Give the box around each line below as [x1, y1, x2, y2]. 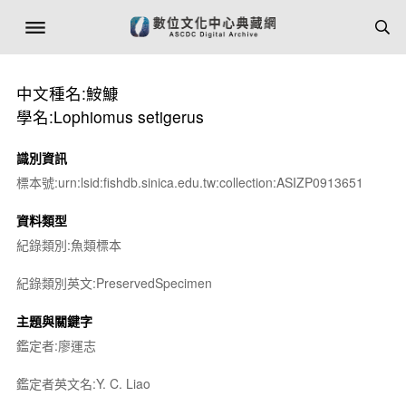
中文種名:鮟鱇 [15, 82, 119, 104]
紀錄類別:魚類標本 [15, 236, 121, 254]
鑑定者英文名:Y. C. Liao [15, 374, 150, 392]
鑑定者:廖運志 [15, 336, 96, 354]
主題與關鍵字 [15, 312, 92, 330]
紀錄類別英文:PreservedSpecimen [15, 274, 212, 292]
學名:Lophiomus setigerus [15, 105, 204, 128]
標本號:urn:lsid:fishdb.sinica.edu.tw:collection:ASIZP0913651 [15, 173, 363, 191]
